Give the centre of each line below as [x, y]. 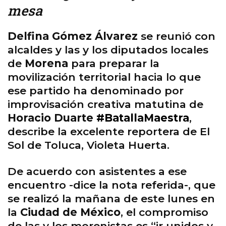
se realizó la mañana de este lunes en [111, 199]
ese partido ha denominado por [96, 91]
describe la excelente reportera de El [109, 132]
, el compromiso [164, 212]
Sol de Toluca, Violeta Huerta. [89, 145]
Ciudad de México [70, 212]
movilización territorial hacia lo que [104, 77]
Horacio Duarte [50, 118]
